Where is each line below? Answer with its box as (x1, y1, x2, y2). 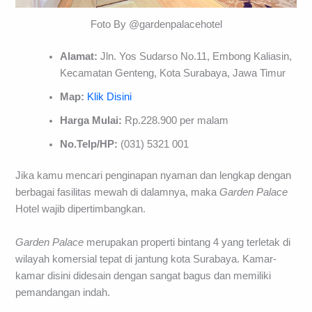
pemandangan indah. (15, 286, 111, 298)
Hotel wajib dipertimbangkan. (15, 203, 146, 215)
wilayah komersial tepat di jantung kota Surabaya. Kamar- (15, 253, 277, 265)
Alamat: (60, 50, 98, 62)
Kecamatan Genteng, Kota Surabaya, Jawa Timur (60, 67, 286, 79)
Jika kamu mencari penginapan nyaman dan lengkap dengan (15, 170, 292, 182)
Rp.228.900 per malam (122, 114, 229, 126)
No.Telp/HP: (60, 138, 121, 150)
